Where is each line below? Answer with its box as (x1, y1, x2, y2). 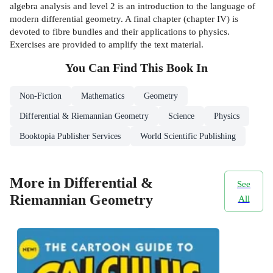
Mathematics (81, 91, 124, 101)
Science (168, 112, 194, 121)
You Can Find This (65, 62, 166, 75)
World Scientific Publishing (140, 132, 236, 141)
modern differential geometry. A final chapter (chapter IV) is (10, 13, 238, 24)
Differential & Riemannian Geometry (19, 112, 149, 121)
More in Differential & (10, 174, 153, 191)
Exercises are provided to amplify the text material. (10, 39, 204, 50)
